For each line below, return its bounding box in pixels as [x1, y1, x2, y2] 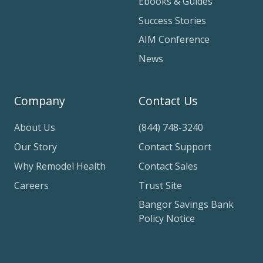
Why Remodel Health [14, 159, 106, 173]
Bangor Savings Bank [139, 198, 234, 211]
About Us [14, 120, 55, 134]
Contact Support [139, 140, 211, 153]
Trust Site [139, 178, 182, 192]
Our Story [14, 140, 57, 153]
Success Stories [139, 14, 206, 27]
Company [14, 92, 65, 109]
